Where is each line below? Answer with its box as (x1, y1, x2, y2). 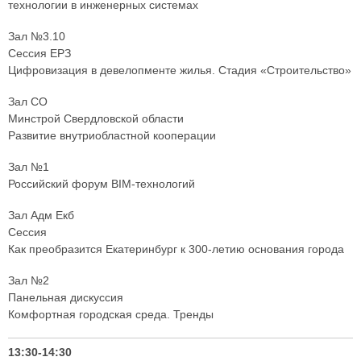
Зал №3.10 (8, 30, 65, 44)
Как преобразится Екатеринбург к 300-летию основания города (8, 243, 344, 256)
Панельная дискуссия (8, 291, 123, 305)
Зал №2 (8, 274, 49, 288)
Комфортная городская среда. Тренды (8, 308, 214, 322)
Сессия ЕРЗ (8, 47, 71, 60)
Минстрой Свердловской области (8, 112, 184, 126)
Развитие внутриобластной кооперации (8, 129, 216, 143)
